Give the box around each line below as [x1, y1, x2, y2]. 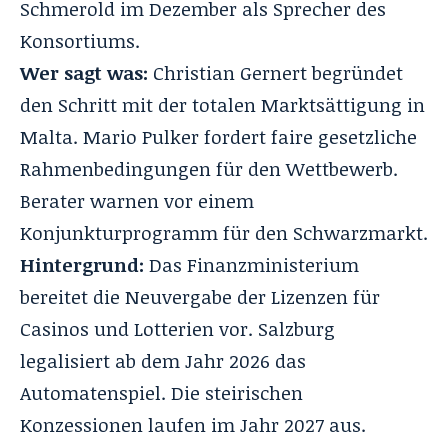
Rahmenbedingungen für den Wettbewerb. [20, 155, 398, 182]
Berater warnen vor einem [20, 187, 254, 214]
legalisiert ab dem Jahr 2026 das [20, 347, 306, 374]
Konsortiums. [20, 27, 140, 54]
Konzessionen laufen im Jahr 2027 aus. [20, 411, 366, 438]
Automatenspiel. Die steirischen [20, 379, 303, 406]
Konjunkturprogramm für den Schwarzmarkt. [20, 219, 428, 246]
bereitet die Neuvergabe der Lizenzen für [20, 283, 380, 310]
